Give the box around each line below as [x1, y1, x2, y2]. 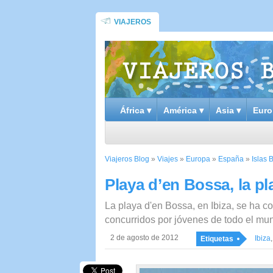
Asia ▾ [216, 105, 241, 115]
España [218, 155, 244, 163]
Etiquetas [200, 235, 233, 243]
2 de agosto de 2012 [110, 233, 179, 242]
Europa [186, 155, 210, 163]
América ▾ [163, 105, 204, 115]
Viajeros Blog [105, 155, 149, 163]
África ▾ [120, 105, 151, 115]
